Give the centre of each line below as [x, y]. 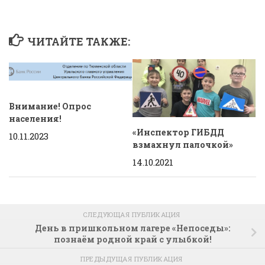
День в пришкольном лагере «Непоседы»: [132, 228]
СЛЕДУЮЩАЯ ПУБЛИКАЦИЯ [132, 215]
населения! [35, 118]
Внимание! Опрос [50, 106]
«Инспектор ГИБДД [178, 132]
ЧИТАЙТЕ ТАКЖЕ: [78, 42]
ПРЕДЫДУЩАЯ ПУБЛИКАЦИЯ [132, 258]
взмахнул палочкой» [183, 145]
